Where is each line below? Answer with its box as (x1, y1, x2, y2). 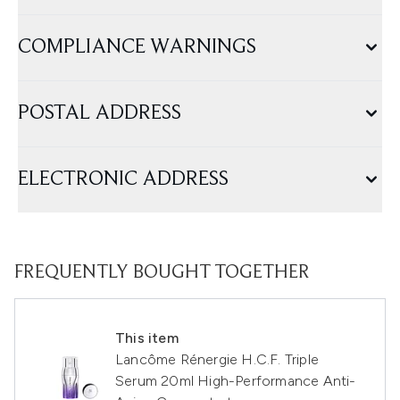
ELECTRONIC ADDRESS (18, 169, 229, 190)
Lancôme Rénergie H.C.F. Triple (115, 351, 319, 368)
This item (115, 329, 179, 346)
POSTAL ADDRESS (18, 103, 181, 124)
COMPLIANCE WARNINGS (18, 37, 256, 58)
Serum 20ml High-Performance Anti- (115, 372, 356, 389)
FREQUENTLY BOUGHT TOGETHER (14, 263, 310, 283)
